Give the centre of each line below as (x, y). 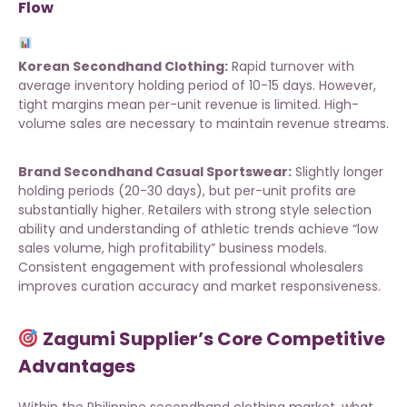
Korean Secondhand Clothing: (123, 67)
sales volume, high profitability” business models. (173, 248)
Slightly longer (338, 172)
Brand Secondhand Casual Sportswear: (155, 172)
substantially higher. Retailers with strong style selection (195, 210)
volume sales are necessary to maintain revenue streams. (203, 124)
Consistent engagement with (114, 268)
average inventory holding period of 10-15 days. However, (197, 86)
